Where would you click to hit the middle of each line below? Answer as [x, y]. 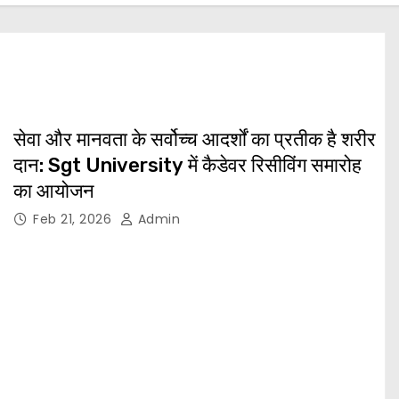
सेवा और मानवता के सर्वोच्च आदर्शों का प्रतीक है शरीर [195, 139]
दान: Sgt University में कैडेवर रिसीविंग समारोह [187, 165]
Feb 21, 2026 [74, 219]
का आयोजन [54, 191]
